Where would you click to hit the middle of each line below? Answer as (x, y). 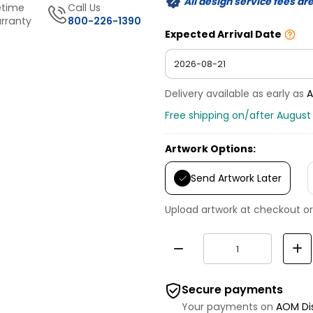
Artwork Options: (210, 149)
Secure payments (232, 289)
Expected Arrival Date (223, 35)
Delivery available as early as (236, 94)
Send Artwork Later (236, 178)
